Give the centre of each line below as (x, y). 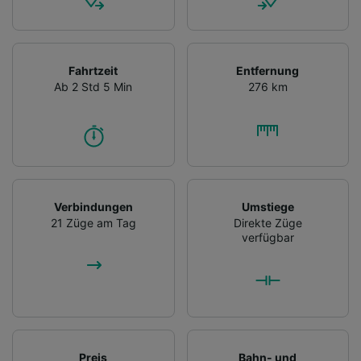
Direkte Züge (268, 222)
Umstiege (268, 206)
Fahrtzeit (93, 70)
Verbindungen (93, 206)
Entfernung (268, 70)
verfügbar (268, 237)
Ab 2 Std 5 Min (93, 86)
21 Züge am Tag (93, 222)
